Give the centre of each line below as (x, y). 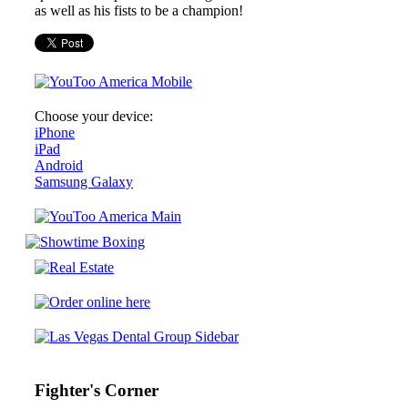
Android (59, 166)
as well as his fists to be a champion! (139, 11)
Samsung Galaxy (84, 182)
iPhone (55, 133)
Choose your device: (94, 117)
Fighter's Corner (97, 391)
